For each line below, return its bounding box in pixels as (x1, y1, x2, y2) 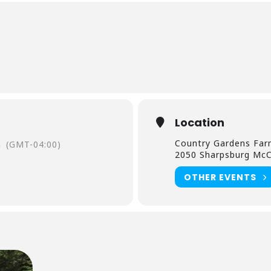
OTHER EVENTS (184, 171, 256, 183)
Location (175, 115, 224, 130)
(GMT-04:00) (6, 139, 61, 150)
